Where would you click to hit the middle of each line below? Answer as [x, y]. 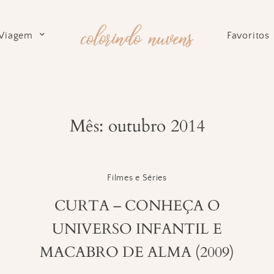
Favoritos [248, 36]
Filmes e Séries [137, 178]
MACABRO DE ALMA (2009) [137, 253]
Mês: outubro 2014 [137, 126]
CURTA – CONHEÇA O [137, 206]
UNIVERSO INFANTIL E [137, 229]
